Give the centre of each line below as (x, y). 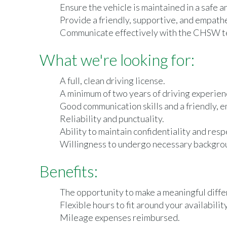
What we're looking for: (117, 60)
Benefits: (69, 171)
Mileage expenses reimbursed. (120, 217)
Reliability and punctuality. (112, 119)
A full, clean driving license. (112, 81)
